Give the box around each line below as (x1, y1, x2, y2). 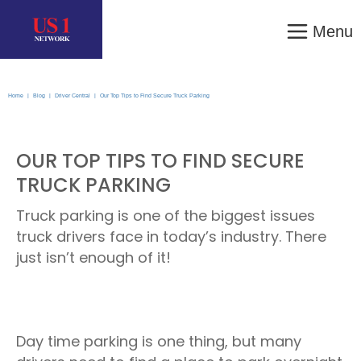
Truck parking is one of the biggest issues (16, 205, 315, 226)
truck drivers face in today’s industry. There (16, 226, 326, 247)
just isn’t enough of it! (16, 247, 175, 268)
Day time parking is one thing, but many (16, 331, 301, 351)
